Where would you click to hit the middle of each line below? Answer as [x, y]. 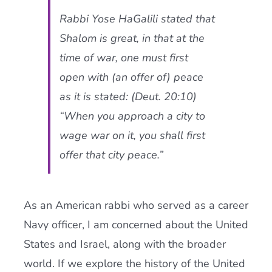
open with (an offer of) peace [131, 77]
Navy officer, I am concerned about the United [136, 225]
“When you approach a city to [132, 116]
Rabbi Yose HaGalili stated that [137, 19]
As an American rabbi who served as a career [136, 205]
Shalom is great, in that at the [132, 38]
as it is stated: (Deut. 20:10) [128, 97]
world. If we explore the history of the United [134, 263]
